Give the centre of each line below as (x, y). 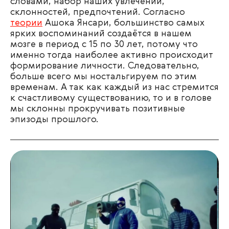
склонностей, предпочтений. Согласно (98, 13)
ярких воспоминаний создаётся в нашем (101, 34)
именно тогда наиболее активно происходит (111, 55)
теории (26, 23)
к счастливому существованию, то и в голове (111, 98)
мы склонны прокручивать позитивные (98, 109)
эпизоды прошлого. (54, 120)
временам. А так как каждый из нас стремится (114, 88)
